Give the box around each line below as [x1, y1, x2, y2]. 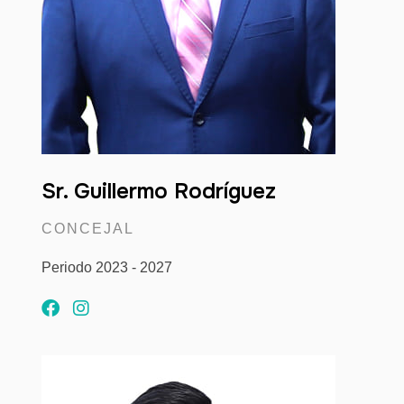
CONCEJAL [41, 220, 134, 236]
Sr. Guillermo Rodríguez [41, 177, 276, 205]
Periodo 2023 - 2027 [41, 259, 172, 275]
